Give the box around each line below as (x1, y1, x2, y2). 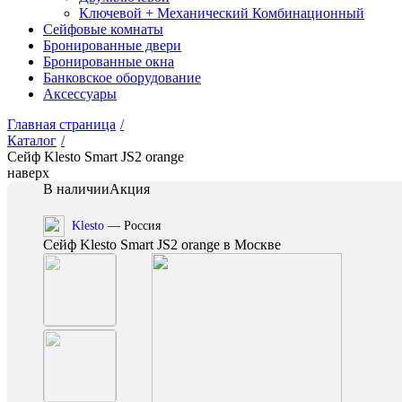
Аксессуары (43, 86, 117, 101)
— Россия (104, 219, 161, 232)
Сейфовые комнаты (43, 22, 163, 37)
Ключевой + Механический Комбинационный (79, 5, 364, 21)
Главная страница (7, 117, 116, 132)
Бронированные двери (43, 38, 181, 53)
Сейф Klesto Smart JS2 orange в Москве (43, 237, 281, 252)
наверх (7, 165, 49, 180)
